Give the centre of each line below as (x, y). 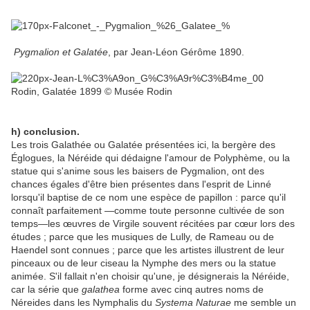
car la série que (46, 290)
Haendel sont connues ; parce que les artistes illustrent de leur (148, 250)
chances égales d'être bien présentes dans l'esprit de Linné (141, 184)
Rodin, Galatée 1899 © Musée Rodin (92, 92)
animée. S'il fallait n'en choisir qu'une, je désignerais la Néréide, (150, 276)
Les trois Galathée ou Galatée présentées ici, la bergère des (143, 145)
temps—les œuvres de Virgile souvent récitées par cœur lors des (153, 224)
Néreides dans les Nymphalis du (83, 303)
